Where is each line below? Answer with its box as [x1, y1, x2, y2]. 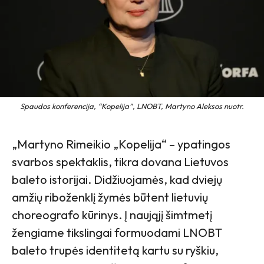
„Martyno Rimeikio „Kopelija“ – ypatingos [12, 137, 230, 152]
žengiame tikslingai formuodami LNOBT [12, 225, 222, 240]
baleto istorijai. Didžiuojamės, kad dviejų [12, 172, 222, 187]
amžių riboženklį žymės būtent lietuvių [12, 190, 208, 205]
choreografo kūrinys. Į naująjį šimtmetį [12, 207, 212, 223]
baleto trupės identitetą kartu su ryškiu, [12, 243, 219, 258]
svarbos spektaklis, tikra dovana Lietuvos [12, 154, 229, 170]
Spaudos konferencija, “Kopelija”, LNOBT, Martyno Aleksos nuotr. [20, 101, 244, 111]
